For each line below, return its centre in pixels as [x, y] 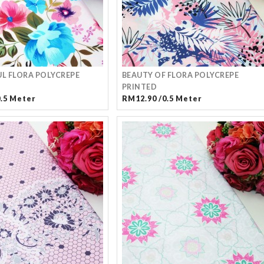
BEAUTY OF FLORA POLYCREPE [180, 75]
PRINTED [139, 87]
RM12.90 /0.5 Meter [162, 99]
